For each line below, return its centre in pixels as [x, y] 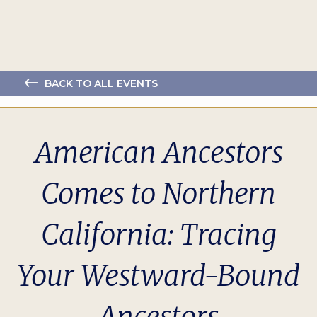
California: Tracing [158, 235]
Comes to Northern [158, 194]
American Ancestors [158, 153]
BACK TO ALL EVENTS [101, 84]
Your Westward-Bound [158, 276]
